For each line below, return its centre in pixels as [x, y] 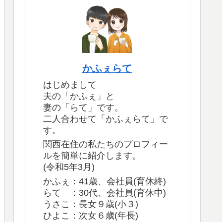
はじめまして [70, 85]
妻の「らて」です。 [83, 108]
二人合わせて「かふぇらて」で [106, 119]
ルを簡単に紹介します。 [92, 156]
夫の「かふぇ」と [79, 96]
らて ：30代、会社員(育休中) [105, 193]
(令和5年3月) [69, 167]
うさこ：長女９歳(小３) [91, 204]
